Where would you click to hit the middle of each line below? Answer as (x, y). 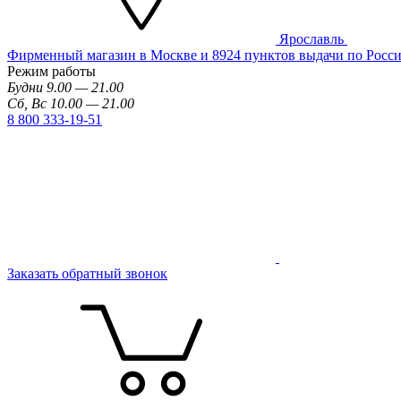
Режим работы (51, 71)
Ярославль (313, 38)
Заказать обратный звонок (87, 273)
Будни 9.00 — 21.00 (65, 87)
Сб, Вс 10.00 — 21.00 (71, 103)
